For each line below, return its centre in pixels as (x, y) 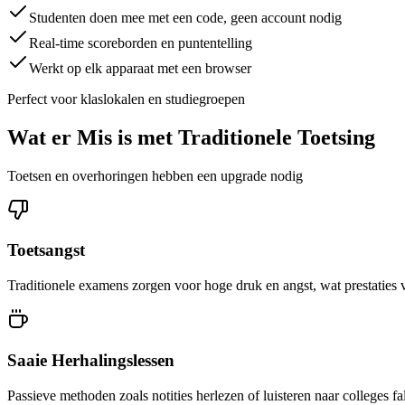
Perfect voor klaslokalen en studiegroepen (126, 99)
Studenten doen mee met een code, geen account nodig (185, 17)
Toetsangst (46, 250)
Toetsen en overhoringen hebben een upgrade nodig (155, 175)
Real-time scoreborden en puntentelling (141, 42)
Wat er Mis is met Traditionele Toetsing (191, 137)
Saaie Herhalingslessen (91, 360)
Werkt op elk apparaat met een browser (140, 68)
